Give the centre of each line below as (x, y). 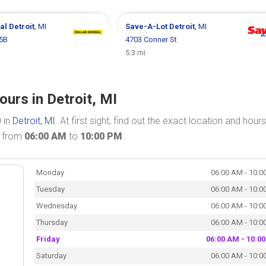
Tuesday (50, 189)
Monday (50, 172)
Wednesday (56, 205)
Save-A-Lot (147, 26)
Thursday (52, 222)
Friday (48, 239)
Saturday (51, 255)
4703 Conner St (151, 39)
